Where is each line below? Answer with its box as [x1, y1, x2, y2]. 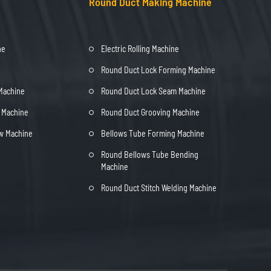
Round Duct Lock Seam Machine [101, 85, 206, 96]
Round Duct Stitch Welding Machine [101, 182, 217, 193]
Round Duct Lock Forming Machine [101, 64, 215, 75]
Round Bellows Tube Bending [101, 149, 198, 160]
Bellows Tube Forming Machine [101, 128, 204, 139]
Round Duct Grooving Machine [101, 106, 200, 117]
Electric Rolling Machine [101, 43, 179, 54]
